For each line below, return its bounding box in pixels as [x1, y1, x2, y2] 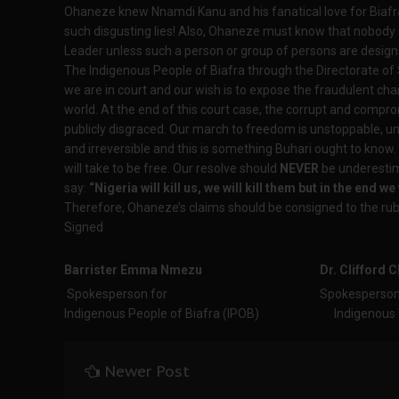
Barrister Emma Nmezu [64, 262, 208, 277]
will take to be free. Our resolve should [64, 160, 280, 175]
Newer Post [104, 361, 190, 381]
